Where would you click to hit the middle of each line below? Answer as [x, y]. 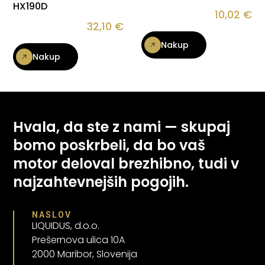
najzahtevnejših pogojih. [101, 182]
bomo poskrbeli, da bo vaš [109, 146]
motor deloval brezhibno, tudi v [126, 164]
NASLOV [52, 214]
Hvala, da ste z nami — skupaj [122, 127]
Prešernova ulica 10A [79, 240]
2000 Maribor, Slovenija [85, 254]
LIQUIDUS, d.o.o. [67, 225]
